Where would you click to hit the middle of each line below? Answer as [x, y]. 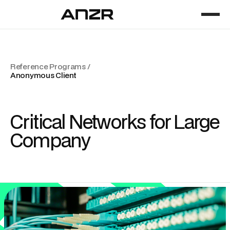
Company [50, 140]
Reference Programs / [50, 66]
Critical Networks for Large [115, 121]
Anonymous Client [43, 75]
